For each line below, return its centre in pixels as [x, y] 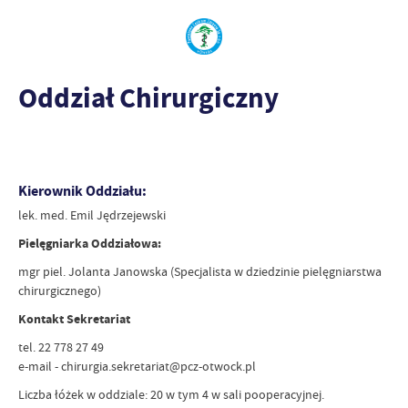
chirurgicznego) [60, 291]
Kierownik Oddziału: [82, 191]
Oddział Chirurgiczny [148, 98]
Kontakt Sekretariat [74, 320]
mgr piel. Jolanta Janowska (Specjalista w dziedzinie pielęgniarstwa [200, 272]
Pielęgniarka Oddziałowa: [90, 244]
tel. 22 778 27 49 [61, 347]
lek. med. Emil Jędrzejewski [92, 215]
